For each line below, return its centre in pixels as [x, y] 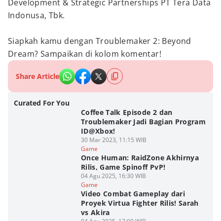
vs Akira [95, 212]
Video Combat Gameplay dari [133, 194]
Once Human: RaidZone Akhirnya [140, 158]
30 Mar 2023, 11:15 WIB [113, 140]
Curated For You [42, 103]
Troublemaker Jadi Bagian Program [143, 122]
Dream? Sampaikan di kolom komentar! [85, 54]
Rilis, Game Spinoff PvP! [123, 167]
